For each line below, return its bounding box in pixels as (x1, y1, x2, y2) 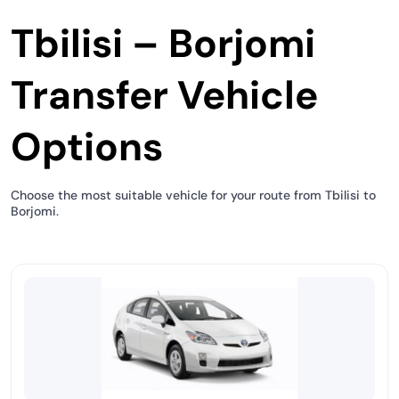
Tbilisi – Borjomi (11, 18, 315, 69)
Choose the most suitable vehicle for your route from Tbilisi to (11, 187, 376, 203)
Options (11, 121, 163, 173)
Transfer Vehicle (11, 69, 318, 121)
